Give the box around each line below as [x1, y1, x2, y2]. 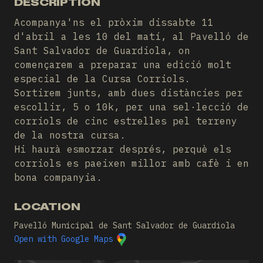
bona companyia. [14, 171, 102, 183]
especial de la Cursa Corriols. [14, 73, 190, 85]
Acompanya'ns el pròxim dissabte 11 [14, 16, 214, 28]
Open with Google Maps [14, 234, 113, 244]
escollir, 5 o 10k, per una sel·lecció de [14, 101, 249, 113]
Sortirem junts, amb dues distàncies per [14, 87, 243, 99]
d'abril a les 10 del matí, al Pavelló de [14, 31, 249, 42]
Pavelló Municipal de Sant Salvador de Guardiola [14, 220, 235, 231]
